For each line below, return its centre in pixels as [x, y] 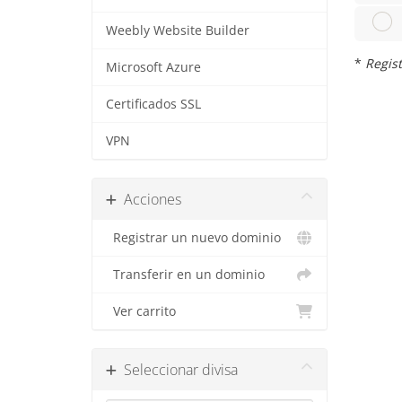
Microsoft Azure [153, 67]
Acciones [149, 199]
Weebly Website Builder [178, 31]
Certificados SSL [153, 104]
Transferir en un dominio [185, 275]
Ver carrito [141, 311]
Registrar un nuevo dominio [193, 238]
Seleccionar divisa [177, 370]
